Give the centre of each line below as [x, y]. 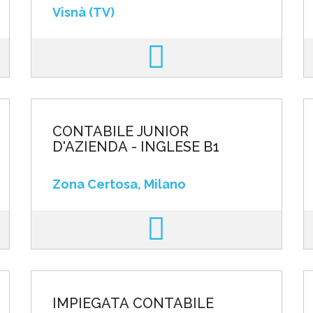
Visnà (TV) [83, 12]
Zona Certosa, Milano [119, 184]
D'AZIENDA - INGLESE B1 [136, 147]
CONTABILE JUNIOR [120, 131]
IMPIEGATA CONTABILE [133, 303]
